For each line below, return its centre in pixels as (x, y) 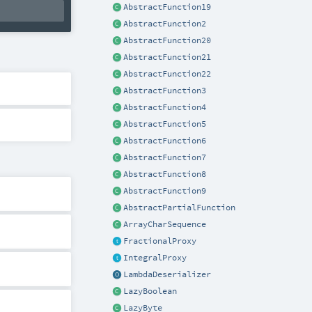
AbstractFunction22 (167, 73)
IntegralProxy (155, 257)
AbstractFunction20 (167, 40)
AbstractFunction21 (167, 57)
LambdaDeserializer (167, 274)
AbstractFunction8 (165, 174)
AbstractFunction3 (165, 90)
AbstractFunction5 (165, 124)
